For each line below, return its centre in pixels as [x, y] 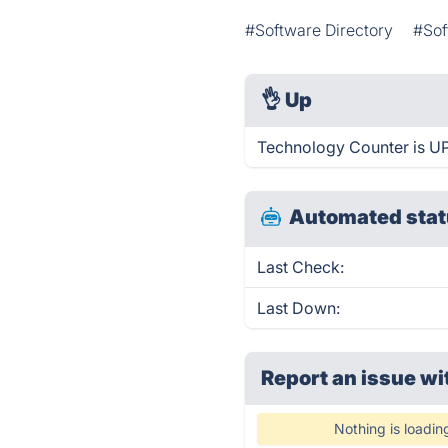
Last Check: [301, 267]
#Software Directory [319, 30]
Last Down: [299, 308]
